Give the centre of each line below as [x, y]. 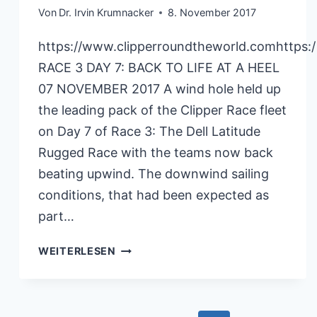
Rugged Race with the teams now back [156, 153]
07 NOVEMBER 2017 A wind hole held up [160, 89]
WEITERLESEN [77, 251]
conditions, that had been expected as [154, 195]
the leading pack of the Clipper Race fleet [162, 110]
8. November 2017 [212, 13]
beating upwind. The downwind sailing [154, 174]
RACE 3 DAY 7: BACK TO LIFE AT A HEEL [159, 68]
